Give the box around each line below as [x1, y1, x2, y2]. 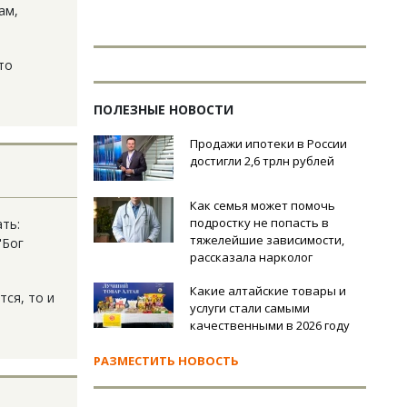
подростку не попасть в [190, 214, 329, 231]
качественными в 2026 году [190, 317, 350, 333]
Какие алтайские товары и [190, 283, 346, 299]
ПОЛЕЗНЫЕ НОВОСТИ [94, 101, 233, 118]
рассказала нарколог [190, 249, 313, 265]
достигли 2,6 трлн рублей [190, 153, 334, 169]
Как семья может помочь [190, 197, 335, 213]
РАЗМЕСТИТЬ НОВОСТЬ [94, 352, 239, 369]
